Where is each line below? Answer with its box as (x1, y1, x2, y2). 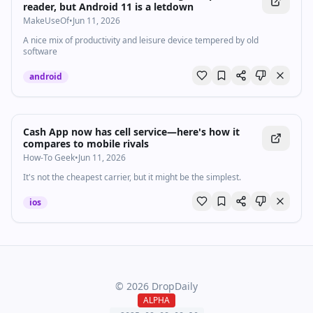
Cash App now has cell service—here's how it (23, 125, 240, 138)
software (23, 45, 57, 57)
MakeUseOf (23, 15, 69, 27)
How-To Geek (23, 152, 75, 163)
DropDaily (149, 279, 198, 293)
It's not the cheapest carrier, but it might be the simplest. (23, 171, 241, 183)
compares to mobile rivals (23, 137, 149, 150)
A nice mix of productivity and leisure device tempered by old (23, 34, 259, 46)
